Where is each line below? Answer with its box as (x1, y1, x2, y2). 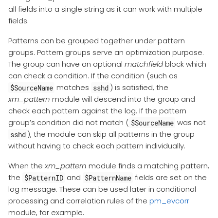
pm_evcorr (149, 196, 189, 206)
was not (175, 117, 206, 128)
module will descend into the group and (50, 94, 195, 105)
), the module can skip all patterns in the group (27, 129, 195, 140)
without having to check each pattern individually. (8, 141, 185, 151)
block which (163, 59, 206, 70)
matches (54, 82, 91, 93)
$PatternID (24, 173, 63, 182)
